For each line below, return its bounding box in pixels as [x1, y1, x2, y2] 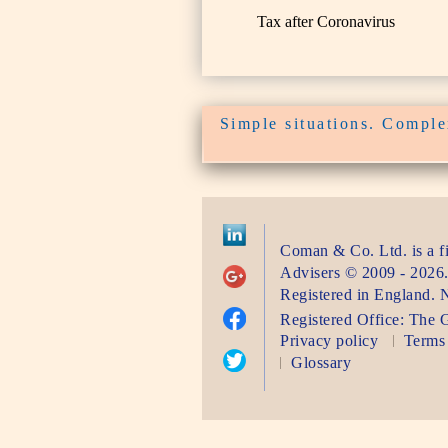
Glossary [291, 354, 352, 372]
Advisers [280, 264, 341, 282]
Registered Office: [280, 311, 409, 329]
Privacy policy [280, 332, 379, 350]
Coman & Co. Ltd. [280, 242, 408, 260]
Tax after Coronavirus [257, 13, 395, 30]
